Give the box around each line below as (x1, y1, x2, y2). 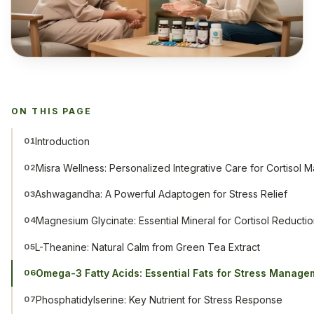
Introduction (35, 135, 90, 148)
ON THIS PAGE (11, 106, 92, 117)
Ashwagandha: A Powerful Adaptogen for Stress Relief (35, 188, 288, 200)
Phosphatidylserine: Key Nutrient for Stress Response (36, 293, 283, 306)
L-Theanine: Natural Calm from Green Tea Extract (35, 240, 261, 253)
